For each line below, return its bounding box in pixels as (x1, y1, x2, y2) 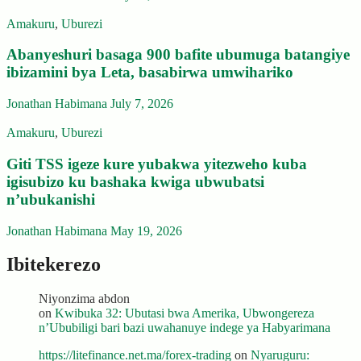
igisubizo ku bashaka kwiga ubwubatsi (6, 172, 264, 190)
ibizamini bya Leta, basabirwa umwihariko (6, 64, 293, 81)
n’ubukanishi (6, 190, 95, 208)
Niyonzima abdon (39, 292, 130, 306)
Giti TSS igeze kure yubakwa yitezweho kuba (6, 155, 307, 172)
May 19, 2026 (110, 223, 182, 238)
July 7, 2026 (110, 97, 173, 111)
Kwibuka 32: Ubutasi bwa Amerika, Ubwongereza (55, 306, 314, 321)
